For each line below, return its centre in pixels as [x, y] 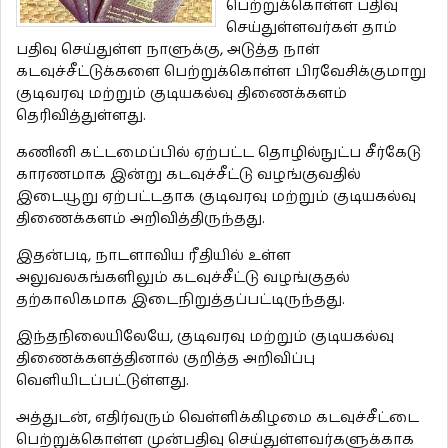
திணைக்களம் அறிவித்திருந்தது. [140, 219]
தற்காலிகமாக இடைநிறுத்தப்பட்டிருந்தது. [180, 300]
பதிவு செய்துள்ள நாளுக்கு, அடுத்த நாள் [168, 50]
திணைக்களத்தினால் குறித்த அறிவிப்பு [165, 359]
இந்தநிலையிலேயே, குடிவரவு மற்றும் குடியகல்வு [205, 337]
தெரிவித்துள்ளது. [81, 116]
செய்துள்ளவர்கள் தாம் [311, 28]
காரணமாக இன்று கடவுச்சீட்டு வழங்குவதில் [188, 175]
